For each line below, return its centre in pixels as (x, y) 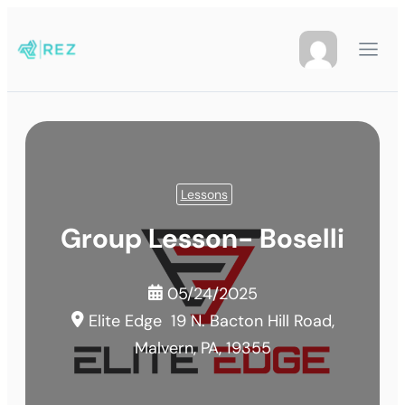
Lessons (204, 194)
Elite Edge (125, 321)
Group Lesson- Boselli (202, 239)
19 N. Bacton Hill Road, (250, 321)
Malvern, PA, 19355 (202, 348)
